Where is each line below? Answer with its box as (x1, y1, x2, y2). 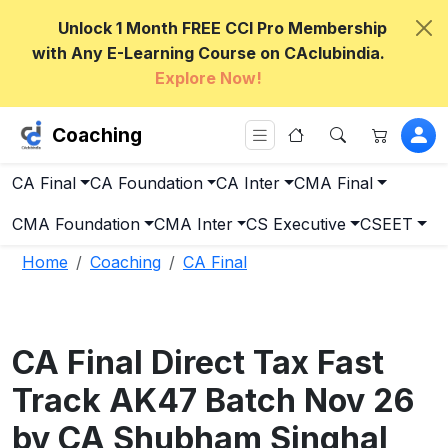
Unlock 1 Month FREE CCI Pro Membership (57, 18, 387, 38)
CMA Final (294, 173, 374, 193)
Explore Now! (154, 68, 262, 88)
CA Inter (216, 173, 281, 193)
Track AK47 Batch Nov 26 (12, 381, 414, 420)
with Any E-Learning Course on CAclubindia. (31, 43, 385, 63)
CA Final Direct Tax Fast (12, 343, 384, 382)
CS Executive (246, 214, 347, 234)
